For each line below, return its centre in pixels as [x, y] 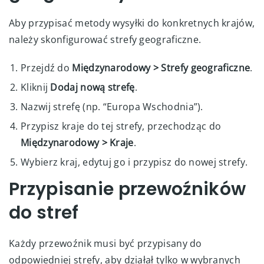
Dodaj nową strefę [93, 87]
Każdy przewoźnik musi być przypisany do [105, 243]
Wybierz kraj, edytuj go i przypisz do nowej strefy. [134, 162]
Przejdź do [47, 67]
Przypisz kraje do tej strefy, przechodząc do [121, 126]
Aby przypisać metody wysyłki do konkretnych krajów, [132, 23]
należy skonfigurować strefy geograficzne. [105, 39]
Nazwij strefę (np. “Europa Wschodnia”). [112, 106]
